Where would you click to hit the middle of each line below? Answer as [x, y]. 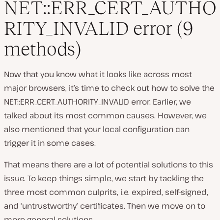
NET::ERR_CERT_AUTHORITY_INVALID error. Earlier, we [97, 102]
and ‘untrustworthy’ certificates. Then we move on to [105, 206]
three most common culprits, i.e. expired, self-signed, [106, 192]
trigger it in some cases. [50, 143]
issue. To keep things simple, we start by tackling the [104, 179]
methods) [42, 49]
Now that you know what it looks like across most [98, 74]
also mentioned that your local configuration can [97, 129]
